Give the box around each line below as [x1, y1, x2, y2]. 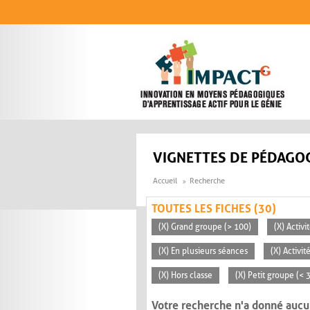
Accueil [153, 176, 177, 186]
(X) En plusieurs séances [158, 246, 248, 257]
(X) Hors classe [158, 271, 212, 281]
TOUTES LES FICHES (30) [152, 202, 276, 216]
